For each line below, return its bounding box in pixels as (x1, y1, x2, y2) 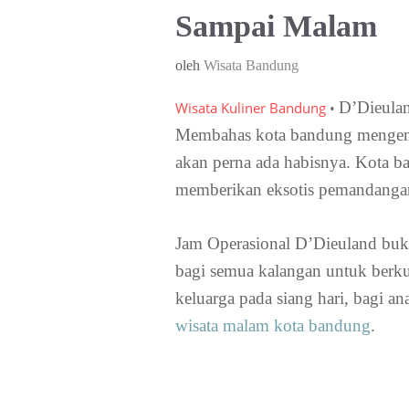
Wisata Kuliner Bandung (175, 99, 326, 118)
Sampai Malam (175, 9, 377, 43)
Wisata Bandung (204, 58, 299, 74)
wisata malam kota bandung (175, 315, 371, 335)
